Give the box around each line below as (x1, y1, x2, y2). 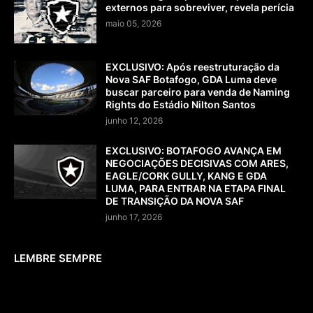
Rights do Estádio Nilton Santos (105, 99, 256, 111)
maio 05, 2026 (105, 18, 161, 29)
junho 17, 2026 (105, 212, 162, 223)
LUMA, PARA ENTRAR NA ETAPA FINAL (105, 182, 286, 195)
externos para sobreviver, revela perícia (105, 1, 294, 14)
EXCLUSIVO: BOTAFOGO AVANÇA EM (105, 145, 282, 157)
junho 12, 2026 (105, 115, 163, 126)
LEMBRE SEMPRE (14, 252, 102, 265)
